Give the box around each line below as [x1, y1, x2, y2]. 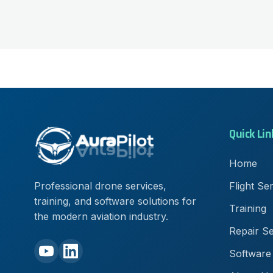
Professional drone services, [34, 180, 166, 193]
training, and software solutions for [34, 195, 196, 208]
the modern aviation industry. [34, 210, 168, 223]
